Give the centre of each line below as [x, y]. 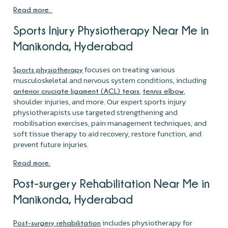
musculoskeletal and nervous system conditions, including [110, 80]
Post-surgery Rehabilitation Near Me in [112, 183]
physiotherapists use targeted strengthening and [96, 112]
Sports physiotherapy [48, 69]
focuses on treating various [129, 69]
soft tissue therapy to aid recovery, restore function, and [108, 133]
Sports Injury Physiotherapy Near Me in [111, 30]
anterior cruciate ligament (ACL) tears [77, 91]
